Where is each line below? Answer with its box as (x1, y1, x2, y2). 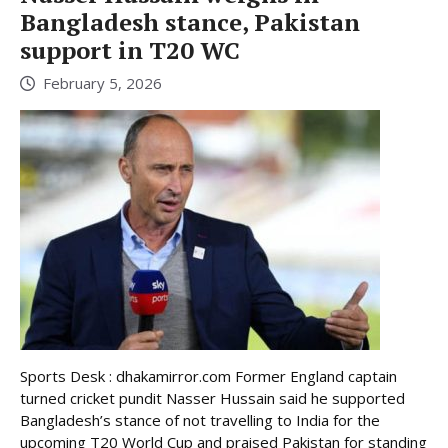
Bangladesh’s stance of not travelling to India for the (20, 409, 380, 430)
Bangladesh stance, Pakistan (20, 6, 360, 39)
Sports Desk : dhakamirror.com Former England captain (20, 365, 397, 386)
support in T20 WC (20, 34, 240, 67)
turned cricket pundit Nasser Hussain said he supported (20, 387, 405, 408)
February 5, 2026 (43, 72, 162, 93)
